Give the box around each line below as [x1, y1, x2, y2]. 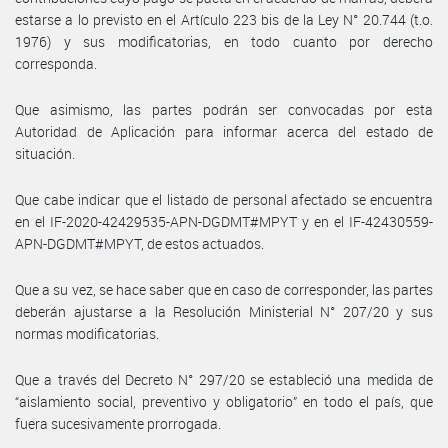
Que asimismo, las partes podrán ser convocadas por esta [15, 99, 433, 119]
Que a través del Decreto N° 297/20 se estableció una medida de [15, 369, 433, 389]
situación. [15, 143, 75, 163]
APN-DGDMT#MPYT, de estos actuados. [15, 233, 264, 253]
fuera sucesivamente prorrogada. [15, 413, 221, 433]
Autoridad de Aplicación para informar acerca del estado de [15, 121, 433, 141]
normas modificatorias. [15, 323, 159, 343]
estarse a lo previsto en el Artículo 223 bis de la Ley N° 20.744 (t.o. [15, 9, 433, 29]
